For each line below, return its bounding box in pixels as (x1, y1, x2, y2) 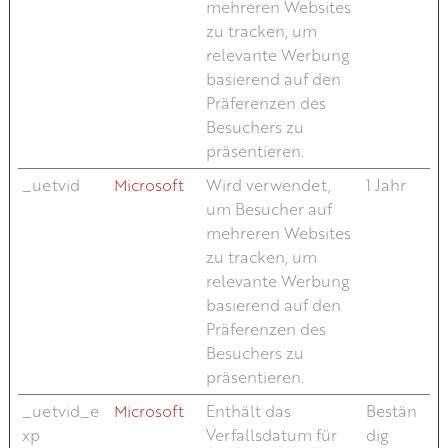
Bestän (365, 400, 417, 421)
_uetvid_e (21, 400, 99, 421)
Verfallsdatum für (205, 424, 337, 445)
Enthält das (205, 400, 291, 421)
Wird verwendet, (205, 174, 331, 195)
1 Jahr (365, 174, 406, 195)
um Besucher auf (205, 198, 332, 219)
